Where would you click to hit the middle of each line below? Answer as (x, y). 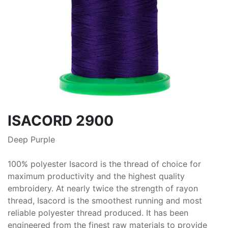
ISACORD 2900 (61, 121)
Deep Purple (31, 139)
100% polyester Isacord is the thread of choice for (104, 164)
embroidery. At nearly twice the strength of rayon (103, 188)
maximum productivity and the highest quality (96, 176)
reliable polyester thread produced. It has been (98, 213)
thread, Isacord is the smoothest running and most (105, 201)
